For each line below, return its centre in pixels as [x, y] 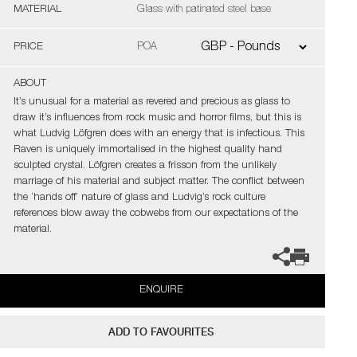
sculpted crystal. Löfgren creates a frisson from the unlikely [145, 166]
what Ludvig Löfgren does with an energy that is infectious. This [159, 134]
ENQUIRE [161, 290]
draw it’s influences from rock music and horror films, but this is [157, 118]
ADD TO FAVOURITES [161, 332]
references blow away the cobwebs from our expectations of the [155, 214]
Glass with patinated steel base [204, 10]
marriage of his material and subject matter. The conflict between [159, 182]
